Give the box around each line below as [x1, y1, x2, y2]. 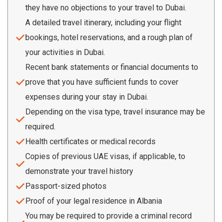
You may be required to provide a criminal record [25, 211, 192, 221]
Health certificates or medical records [25, 136, 156, 146]
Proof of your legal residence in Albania [25, 196, 162, 206]
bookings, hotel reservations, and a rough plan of [25, 32, 193, 42]
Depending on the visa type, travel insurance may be [25, 107, 205, 116]
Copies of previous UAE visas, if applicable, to [25, 151, 185, 161]
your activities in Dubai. [25, 47, 105, 57]
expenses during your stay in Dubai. [25, 92, 148, 102]
